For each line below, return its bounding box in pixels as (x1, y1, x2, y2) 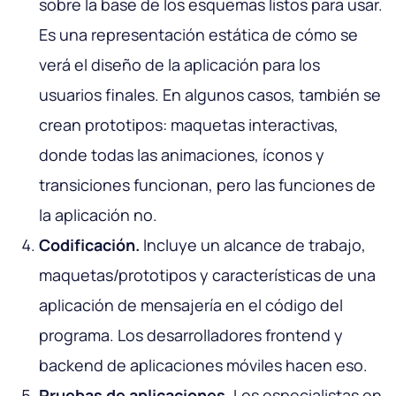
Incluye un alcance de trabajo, (140, 234, 366, 256)
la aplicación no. (39, 204, 157, 226)
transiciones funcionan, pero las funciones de (39, 174, 376, 196)
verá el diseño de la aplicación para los (39, 54, 320, 76)
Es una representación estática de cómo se (39, 24, 358, 46)
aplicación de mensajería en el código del (39, 294, 343, 316)
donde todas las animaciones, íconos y (39, 144, 324, 166)
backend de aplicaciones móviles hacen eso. (39, 354, 368, 377)
